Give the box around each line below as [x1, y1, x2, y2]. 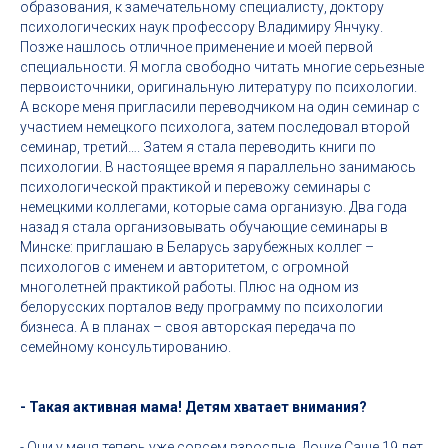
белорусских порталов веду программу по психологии [20, 299, 383, 315]
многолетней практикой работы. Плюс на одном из [20, 279, 359, 295]
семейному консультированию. [20, 339, 231, 355]
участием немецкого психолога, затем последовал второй [20, 119, 410, 135]
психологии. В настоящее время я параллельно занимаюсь [20, 159, 416, 175]
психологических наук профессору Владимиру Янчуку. [20, 19, 383, 35]
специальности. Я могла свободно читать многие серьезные [20, 59, 424, 75]
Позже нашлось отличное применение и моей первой [20, 39, 373, 55]
